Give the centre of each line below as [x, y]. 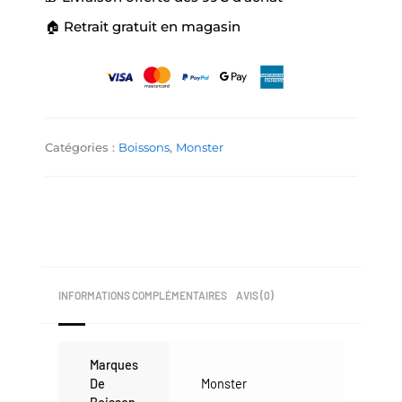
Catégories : [82, 148]
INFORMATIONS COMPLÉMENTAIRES [143, 296]
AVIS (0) [255, 296]
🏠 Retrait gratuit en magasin [143, 27]
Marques [114, 365]
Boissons [144, 148]
